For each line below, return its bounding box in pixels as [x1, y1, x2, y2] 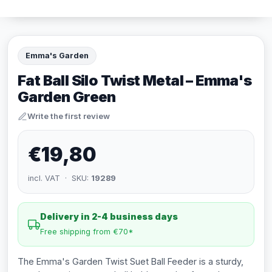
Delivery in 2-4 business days [40, 211, 178, 222]
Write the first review [27, 111, 110, 121]
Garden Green [18, 88, 116, 106]
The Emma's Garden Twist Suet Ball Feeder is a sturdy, [18, 256, 243, 267]
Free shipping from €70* [40, 227, 134, 236]
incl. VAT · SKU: [28, 174, 91, 183]
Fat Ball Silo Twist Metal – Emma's [18, 72, 252, 89]
